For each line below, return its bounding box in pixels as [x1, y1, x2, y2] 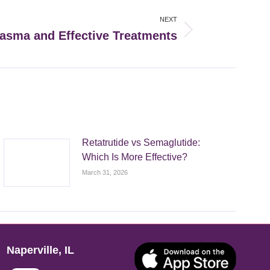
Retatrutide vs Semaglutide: [82, 137, 201, 148]
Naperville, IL [6, 244, 74, 257]
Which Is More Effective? [82, 152, 188, 163]
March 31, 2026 [82, 169, 128, 177]
